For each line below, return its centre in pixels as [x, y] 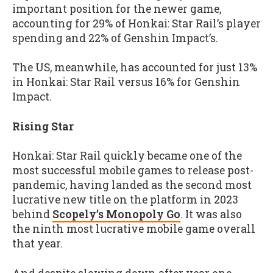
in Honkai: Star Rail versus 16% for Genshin [126, 82]
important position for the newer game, [117, 9]
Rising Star [43, 126]
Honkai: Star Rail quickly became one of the [127, 156]
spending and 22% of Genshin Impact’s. [115, 38]
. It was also [211, 214]
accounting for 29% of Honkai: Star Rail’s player [136, 23]
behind [32, 214]
